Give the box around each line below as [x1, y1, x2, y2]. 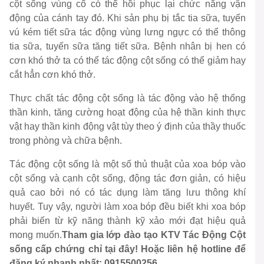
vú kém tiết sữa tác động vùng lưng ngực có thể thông [9, 27, 246, 38]
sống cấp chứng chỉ [9, 244, 105, 255]
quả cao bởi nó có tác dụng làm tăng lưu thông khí [9, 187, 246, 198]
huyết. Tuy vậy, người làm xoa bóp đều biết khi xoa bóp [9, 202, 246, 212]
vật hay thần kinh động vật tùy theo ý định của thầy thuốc [9, 121, 246, 132]
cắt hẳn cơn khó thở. [9, 70, 95, 80]
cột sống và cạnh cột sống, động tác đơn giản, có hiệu [9, 173, 246, 184]
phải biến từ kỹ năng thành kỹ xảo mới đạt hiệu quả [9, 216, 246, 226]
